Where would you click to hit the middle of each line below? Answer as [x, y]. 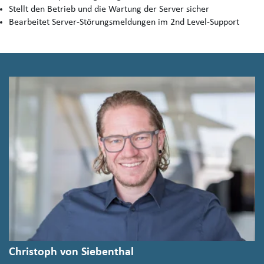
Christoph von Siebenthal [71, 252]
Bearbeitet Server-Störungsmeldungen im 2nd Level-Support [124, 23]
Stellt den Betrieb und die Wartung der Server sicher [109, 10]
